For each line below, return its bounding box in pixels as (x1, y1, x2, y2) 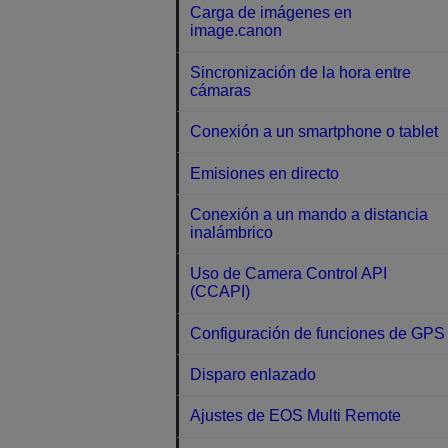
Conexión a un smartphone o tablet (190, 123, 439, 141)
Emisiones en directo (190, 164, 340, 182)
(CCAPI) (190, 283, 251, 301)
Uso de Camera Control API (190, 265, 388, 283)
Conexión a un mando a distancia (190, 205, 429, 223)
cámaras (190, 81, 252, 99)
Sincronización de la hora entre (190, 63, 412, 81)
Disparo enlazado (190, 366, 317, 384)
